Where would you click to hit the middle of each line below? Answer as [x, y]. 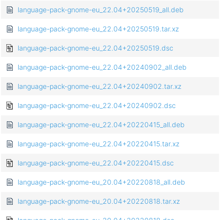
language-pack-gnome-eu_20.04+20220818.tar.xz [99, 201]
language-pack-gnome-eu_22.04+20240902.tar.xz [99, 86]
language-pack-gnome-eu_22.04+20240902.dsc [97, 106]
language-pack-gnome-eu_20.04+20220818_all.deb [101, 182]
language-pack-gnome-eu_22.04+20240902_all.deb [102, 67]
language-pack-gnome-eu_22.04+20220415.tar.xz [98, 144]
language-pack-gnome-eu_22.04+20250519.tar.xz [98, 29]
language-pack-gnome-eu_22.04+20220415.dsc [96, 163]
